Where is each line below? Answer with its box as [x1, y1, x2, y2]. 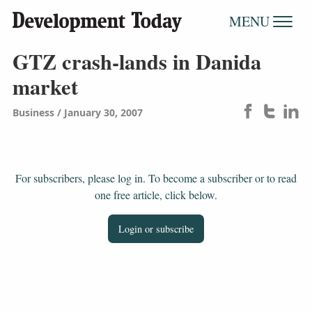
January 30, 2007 [63, 106, 143, 120]
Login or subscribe [118, 222, 194, 236]
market [12, 70, 78, 102]
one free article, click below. [95, 187, 217, 203]
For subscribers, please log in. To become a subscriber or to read [15, 171, 297, 186]
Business [12, 106, 54, 120]
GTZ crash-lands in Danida [12, 45, 261, 77]
